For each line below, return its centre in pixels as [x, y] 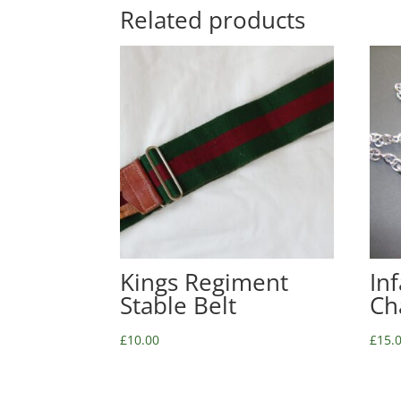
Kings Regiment [205, 282]
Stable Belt [179, 306]
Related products [213, 20]
